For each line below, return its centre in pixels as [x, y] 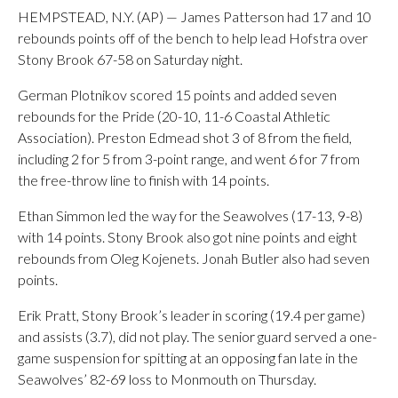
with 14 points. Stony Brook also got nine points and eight [187, 237]
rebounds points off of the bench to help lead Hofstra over [193, 38]
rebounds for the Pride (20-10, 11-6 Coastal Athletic [174, 116]
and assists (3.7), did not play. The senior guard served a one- [197, 336]
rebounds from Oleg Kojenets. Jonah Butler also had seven [194, 258]
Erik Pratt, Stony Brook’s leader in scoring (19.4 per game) [191, 315]
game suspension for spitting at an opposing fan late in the [188, 358]
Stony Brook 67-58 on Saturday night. [130, 59]
